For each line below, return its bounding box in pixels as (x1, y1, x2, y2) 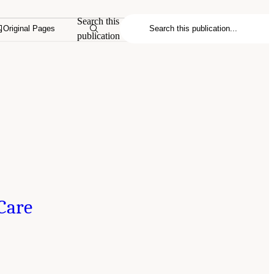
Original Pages (3, 24, 56, 34)
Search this (77, 15, 120, 26)
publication (77, 30, 120, 41)
